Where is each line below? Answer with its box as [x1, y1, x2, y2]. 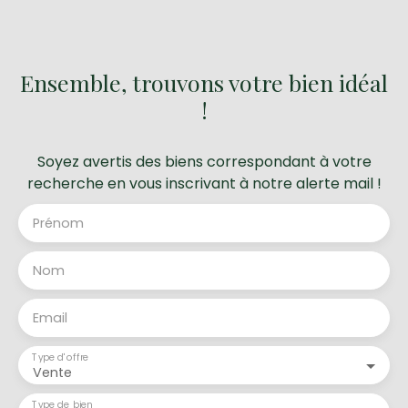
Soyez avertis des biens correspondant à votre [36, 150, 372, 172]
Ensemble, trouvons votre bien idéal [20, 66, 388, 97]
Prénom [33, 213, 84, 232]
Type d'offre [32, 350, 89, 363]
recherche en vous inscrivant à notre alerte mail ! [26, 172, 382, 194]
